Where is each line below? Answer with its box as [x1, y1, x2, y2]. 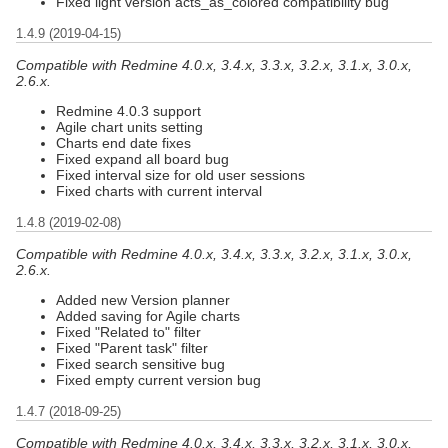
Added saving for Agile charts [56, 307, 240, 324]
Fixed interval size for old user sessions [56, 166, 305, 183]
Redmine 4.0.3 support [56, 102, 201, 119]
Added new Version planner [56, 291, 230, 308]
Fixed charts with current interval [56, 182, 262, 199]
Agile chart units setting [56, 118, 203, 135]
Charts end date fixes [56, 134, 191, 151]
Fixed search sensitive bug [56, 355, 225, 372]
